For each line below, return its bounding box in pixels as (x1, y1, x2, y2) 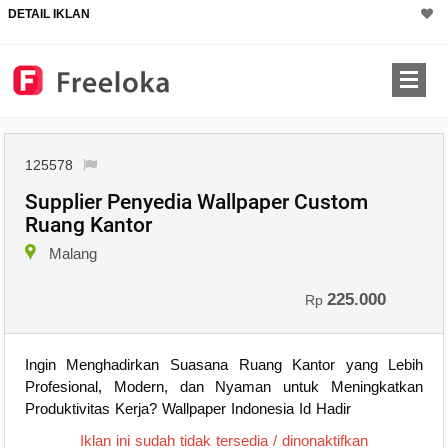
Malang (48, 244, 97, 262)
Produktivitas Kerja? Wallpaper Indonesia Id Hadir (24, 399, 351, 417)
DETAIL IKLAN (8, 7, 90, 21)
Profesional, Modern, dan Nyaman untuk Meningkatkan (24, 377, 424, 395)
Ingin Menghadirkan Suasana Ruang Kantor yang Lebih (24, 355, 424, 373)
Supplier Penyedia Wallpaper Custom (24, 190, 368, 214)
